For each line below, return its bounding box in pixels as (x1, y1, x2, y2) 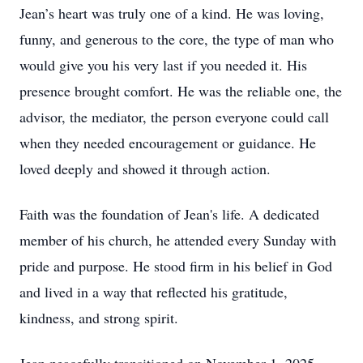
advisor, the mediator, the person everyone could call (19, 107, 329, 126)
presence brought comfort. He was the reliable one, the (19, 81, 342, 100)
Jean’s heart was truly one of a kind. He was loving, (19, 3, 324, 23)
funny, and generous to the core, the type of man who (19, 29, 334, 49)
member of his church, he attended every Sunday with (19, 230, 336, 250)
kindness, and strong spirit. (19, 308, 178, 327)
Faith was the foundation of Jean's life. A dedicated (19, 204, 319, 224)
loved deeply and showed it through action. (19, 159, 271, 178)
